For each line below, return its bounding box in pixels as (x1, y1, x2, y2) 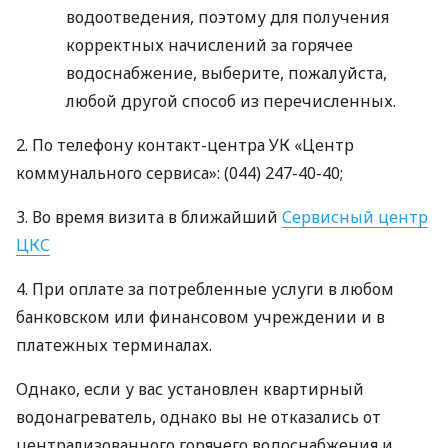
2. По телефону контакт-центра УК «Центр (16, 134, 354, 156)
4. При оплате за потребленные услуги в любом (16, 278, 394, 300)
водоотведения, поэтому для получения (66, 6, 389, 28)
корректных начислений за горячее (66, 34, 353, 56)
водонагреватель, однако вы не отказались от (16, 406, 381, 428)
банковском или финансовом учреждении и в (16, 306, 385, 328)
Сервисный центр (282, 206, 428, 228)
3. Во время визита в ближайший (16, 206, 282, 228)
